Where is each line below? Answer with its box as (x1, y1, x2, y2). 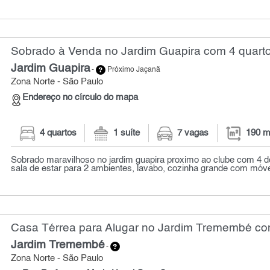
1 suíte (113, 129, 140, 138)
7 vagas (177, 129, 209, 138)
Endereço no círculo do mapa (22, 93, 139, 102)
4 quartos (39, 129, 77, 138)
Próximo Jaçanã (105, 66, 161, 74)
